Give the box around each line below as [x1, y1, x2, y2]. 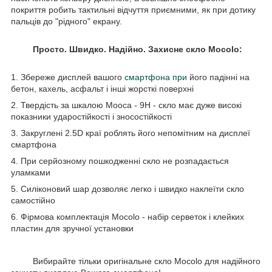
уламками [11, 167, 50, 177]
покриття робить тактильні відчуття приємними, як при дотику [11, 4, 256, 15]
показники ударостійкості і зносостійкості [11, 111, 172, 121]
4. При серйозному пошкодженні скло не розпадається [11, 155, 229, 166]
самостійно [11, 195, 55, 205]
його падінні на [189, 72, 250, 82]
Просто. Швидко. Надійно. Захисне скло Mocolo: [25, 44, 242, 54]
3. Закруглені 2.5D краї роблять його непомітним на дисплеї [11, 127, 250, 138]
